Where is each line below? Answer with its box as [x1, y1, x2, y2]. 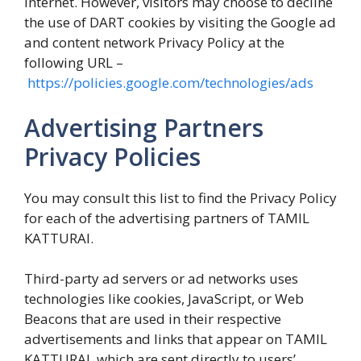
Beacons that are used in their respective [24, 309, 281, 328]
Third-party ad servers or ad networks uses [24, 269, 298, 288]
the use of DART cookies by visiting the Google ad [24, 13, 336, 31]
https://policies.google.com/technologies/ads [27, 73, 313, 92]
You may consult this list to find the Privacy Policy [24, 188, 337, 207]
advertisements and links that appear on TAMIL [24, 330, 327, 348]
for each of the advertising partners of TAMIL [24, 208, 309, 227]
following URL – [24, 53, 123, 72]
